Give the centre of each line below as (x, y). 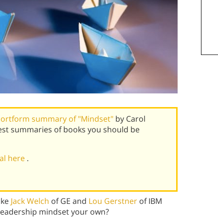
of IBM (150, 201)
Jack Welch (30, 201)
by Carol (130, 119)
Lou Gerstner (113, 201)
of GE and (69, 201)
